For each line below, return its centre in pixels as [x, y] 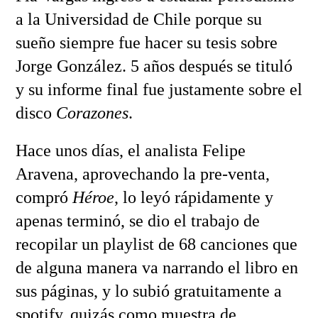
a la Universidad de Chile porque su [138, 20]
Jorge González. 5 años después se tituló [154, 66]
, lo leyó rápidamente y [193, 198]
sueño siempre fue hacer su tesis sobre [146, 43]
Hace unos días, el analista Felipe [130, 151]
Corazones [92, 113]
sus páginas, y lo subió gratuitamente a [148, 291]
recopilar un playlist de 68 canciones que [156, 245]
